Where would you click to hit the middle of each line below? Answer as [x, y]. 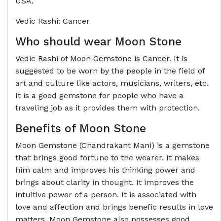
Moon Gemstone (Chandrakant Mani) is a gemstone [112, 146]
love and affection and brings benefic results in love [114, 207]
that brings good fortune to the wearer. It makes [107, 158]
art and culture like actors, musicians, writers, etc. [112, 83]
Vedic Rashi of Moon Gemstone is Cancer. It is [101, 59]
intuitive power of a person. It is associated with [106, 195]
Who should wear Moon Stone [98, 42]
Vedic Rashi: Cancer [53, 21]
